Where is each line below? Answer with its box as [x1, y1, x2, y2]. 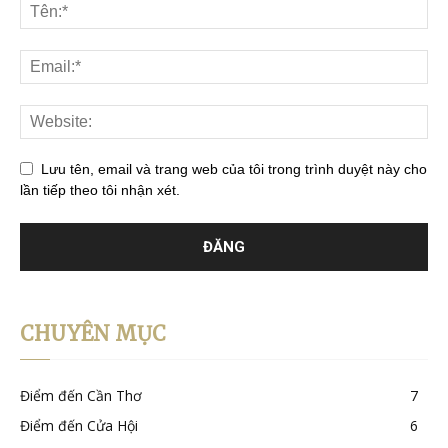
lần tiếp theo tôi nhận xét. [20, 181, 180, 198]
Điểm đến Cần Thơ [20, 385, 142, 405]
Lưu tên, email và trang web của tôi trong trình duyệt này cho [41, 160, 427, 177]
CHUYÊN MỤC [20, 320, 166, 346]
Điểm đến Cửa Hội [20, 415, 138, 435]
